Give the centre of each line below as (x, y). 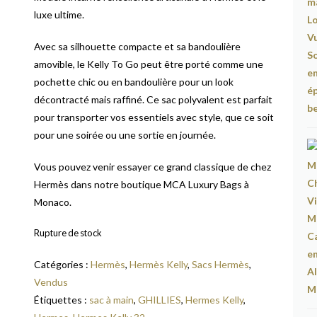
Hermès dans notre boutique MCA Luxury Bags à (142, 184)
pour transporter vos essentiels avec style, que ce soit (154, 117)
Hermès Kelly (159, 264)
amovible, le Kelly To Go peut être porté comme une (149, 64)
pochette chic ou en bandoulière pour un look (134, 82)
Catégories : (63, 264)
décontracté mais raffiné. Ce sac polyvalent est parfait (154, 99)
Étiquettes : (62, 300)
